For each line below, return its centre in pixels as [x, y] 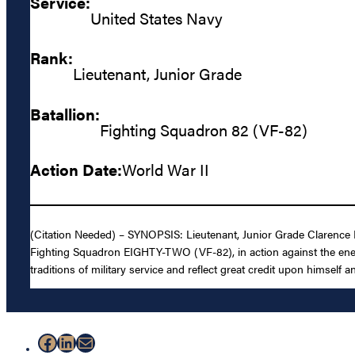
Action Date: [76, 170]
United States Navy [157, 18]
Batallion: [65, 113]
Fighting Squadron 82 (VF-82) [204, 129]
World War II [166, 170]
